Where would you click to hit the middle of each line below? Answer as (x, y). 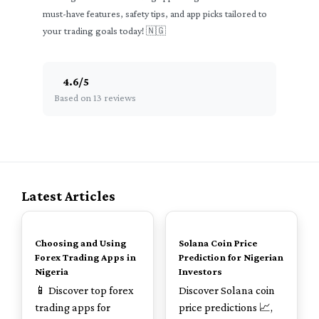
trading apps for (73, 307)
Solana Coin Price (218, 243)
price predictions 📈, (226, 307)
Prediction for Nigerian (231, 257)
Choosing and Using (80, 243)
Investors (200, 271)
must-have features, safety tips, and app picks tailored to (155, 14)
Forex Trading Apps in (85, 257)
